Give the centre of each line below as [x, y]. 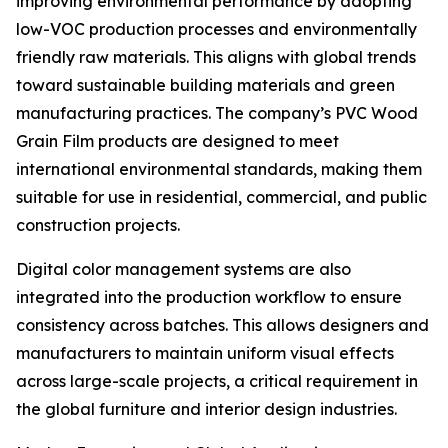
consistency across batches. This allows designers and [222, 325]
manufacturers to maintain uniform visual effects [205, 353]
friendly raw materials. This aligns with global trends [216, 57]
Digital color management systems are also [183, 269]
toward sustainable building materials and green [205, 85]
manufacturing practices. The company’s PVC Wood [217, 113]
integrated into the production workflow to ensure [209, 297]
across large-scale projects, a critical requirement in [217, 381]
